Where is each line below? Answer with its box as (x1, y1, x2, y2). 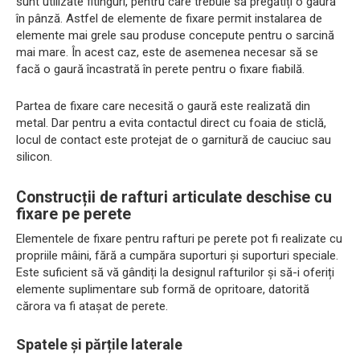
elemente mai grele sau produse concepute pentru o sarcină (16, 28, 334, 43)
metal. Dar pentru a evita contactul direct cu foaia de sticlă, (16, 116, 326, 131)
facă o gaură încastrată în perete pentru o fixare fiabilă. (16, 62, 305, 77)
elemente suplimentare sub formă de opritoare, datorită (16, 282, 309, 297)
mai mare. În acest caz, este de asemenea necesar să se (16, 45, 318, 60)
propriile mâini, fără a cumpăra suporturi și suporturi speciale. (16, 248, 338, 264)
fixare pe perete (16, 205, 131, 224)
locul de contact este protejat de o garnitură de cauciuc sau (16, 133, 331, 148)
